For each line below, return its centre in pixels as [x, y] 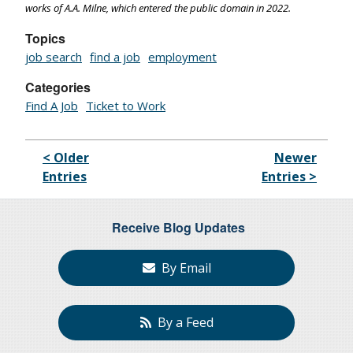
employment [182, 57]
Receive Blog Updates [178, 228]
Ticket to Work [126, 106]
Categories [58, 87]
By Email [183, 268]
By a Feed [182, 323]
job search [54, 57]
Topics [45, 39]
